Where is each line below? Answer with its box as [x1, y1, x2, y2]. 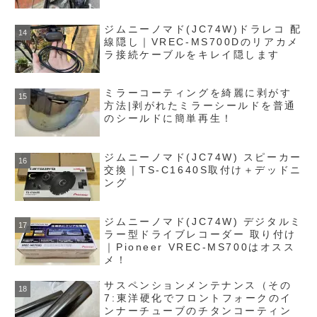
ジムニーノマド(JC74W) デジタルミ [104, 215, 302, 227]
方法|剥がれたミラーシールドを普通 [104, 100, 296, 112]
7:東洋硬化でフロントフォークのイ [104, 292, 292, 304]
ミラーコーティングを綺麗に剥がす [104, 87, 292, 99]
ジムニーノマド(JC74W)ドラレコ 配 [104, 23, 302, 35]
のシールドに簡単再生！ [104, 113, 234, 125]
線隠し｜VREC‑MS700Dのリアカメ [104, 35, 299, 47]
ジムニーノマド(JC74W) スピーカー [104, 151, 302, 163]
